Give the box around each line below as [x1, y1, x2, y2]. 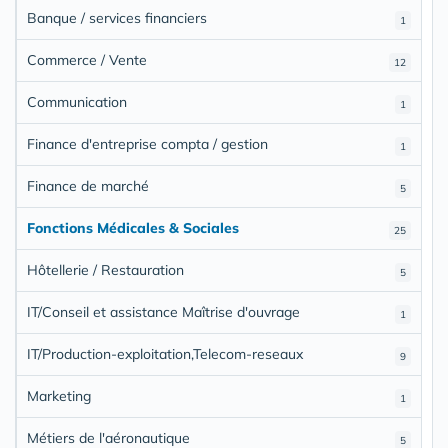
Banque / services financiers [27, 9, 207, 28]
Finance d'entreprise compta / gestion [27, 135, 268, 154]
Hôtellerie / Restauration [27, 261, 184, 280]
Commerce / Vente [27, 51, 147, 70]
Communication [27, 93, 127, 112]
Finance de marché [27, 177, 149, 196]
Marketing [27, 387, 91, 406]
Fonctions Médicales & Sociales [27, 219, 239, 238]
